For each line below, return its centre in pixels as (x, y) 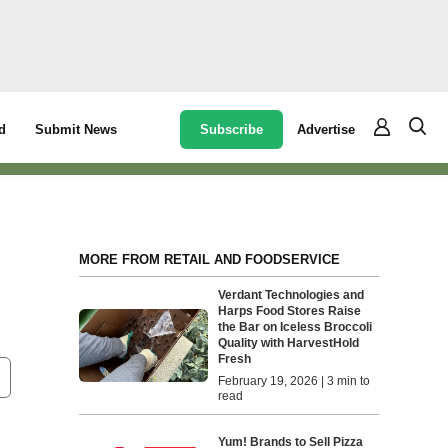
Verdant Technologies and (291, 295)
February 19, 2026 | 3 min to (294, 381)
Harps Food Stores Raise (290, 311)
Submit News (76, 129)
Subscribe (232, 129)
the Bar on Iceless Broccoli (295, 327)
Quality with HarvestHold (289, 343)
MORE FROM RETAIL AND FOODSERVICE (209, 259)
